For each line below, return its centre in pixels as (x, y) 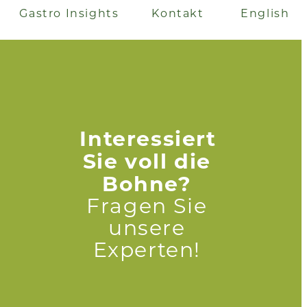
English (265, 13)
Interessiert (148, 138)
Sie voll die (147, 160)
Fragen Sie (147, 205)
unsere (147, 227)
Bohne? (147, 183)
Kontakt (178, 13)
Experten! (147, 249)
